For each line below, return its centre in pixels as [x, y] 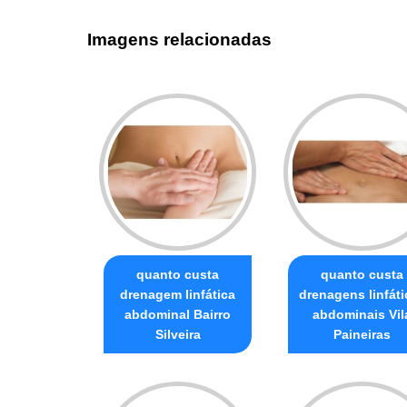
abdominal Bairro [178, 314]
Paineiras [362, 334]
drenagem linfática [178, 294]
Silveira [178, 334]
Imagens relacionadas [179, 40]
